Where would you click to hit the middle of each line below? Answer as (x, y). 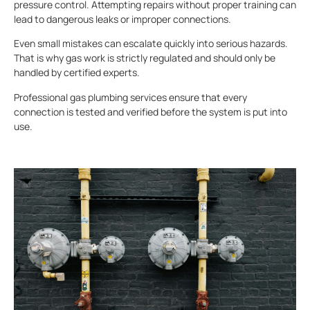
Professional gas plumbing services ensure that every (130, 97)
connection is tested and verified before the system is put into (151, 111)
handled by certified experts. (77, 73)
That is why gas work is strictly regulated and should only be (145, 58)
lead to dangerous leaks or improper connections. (122, 19)
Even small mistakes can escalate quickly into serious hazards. (151, 44)
